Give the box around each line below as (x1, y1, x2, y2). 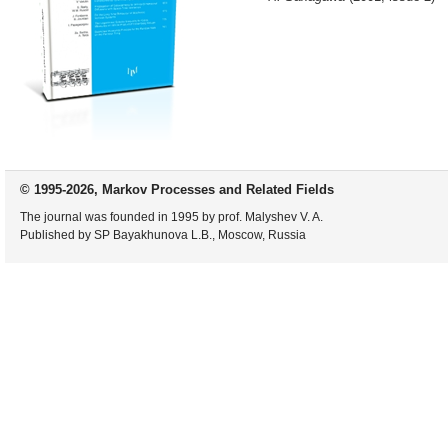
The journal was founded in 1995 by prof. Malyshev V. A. (20, 210, 323, 224)
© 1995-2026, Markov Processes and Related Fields (20, 182, 334, 197)
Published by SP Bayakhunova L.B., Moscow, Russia (20, 228, 306, 242)
